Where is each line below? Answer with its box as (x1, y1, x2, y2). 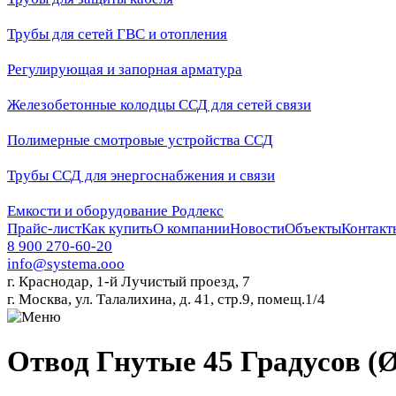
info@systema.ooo (7, 255, 125, 272)
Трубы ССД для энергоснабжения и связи (7, 167, 275, 184)
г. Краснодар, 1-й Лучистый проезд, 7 (7, 273, 250, 290)
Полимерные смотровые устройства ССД (7, 132, 273, 148)
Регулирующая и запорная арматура (7, 61, 242, 78)
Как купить (81, 220, 153, 237)
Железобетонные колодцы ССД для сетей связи (7, 96, 311, 113)
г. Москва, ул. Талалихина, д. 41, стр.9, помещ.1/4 (7, 291, 325, 308)
